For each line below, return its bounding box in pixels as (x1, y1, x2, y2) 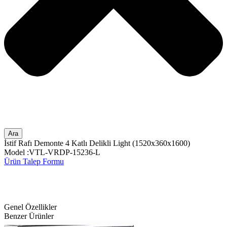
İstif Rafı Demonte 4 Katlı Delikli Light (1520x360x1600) (4, 139, 190, 148)
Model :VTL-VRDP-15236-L (4, 148, 100, 157)
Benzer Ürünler (4, 212, 54, 221)
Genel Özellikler (4, 203, 57, 212)
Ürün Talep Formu (4, 157, 64, 166)
